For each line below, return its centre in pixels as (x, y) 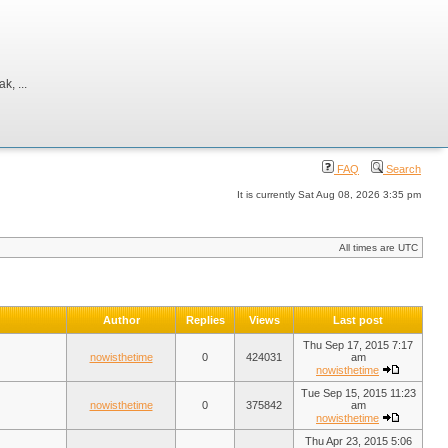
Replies (205, 320)
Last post (358, 320)
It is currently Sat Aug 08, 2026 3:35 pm (329, 194)
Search (402, 169)
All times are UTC (378, 247)
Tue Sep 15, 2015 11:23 (358, 393)
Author (121, 320)
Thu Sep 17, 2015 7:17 (358, 345)
